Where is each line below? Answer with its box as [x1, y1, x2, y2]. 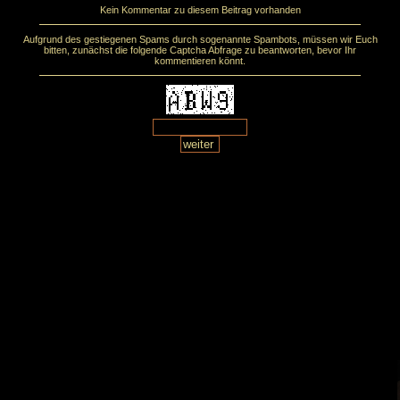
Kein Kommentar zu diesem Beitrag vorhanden [99, 4, 301, 15]
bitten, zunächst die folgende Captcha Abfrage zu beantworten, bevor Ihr [44, 45, 356, 55]
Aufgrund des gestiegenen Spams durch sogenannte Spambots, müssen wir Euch [22, 34, 378, 45]
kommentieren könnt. [154, 55, 246, 66]
